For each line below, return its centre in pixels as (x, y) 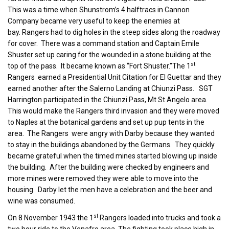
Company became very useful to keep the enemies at (94, 21)
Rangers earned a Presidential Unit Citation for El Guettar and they (114, 77)
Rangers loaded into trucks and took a (159, 218)
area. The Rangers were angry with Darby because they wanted (111, 133)
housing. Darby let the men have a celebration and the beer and (110, 190)
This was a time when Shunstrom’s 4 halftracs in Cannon (99, 10)
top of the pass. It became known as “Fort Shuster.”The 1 (99, 66)
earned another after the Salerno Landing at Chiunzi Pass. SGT (110, 88)
